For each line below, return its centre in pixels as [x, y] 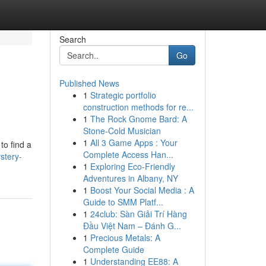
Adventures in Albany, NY [130, 178]
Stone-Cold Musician [122, 131]
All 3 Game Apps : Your [134, 142]
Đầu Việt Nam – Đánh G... [132, 226]
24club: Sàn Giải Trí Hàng [138, 214]
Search [72, 39]
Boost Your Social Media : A [142, 190]
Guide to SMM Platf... [123, 202]
